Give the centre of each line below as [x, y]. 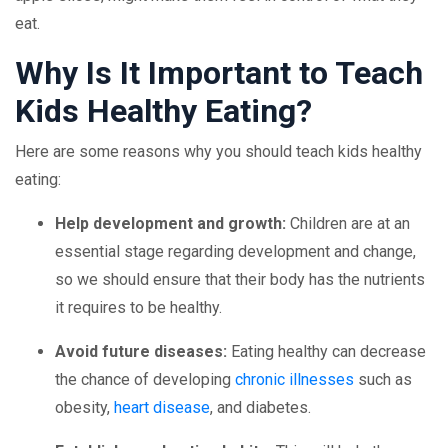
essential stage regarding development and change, [235, 251]
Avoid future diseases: [141, 351]
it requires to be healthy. [138, 307]
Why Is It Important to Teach [219, 73]
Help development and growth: [170, 223]
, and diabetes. [260, 407]
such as [383, 379]
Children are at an [348, 223]
